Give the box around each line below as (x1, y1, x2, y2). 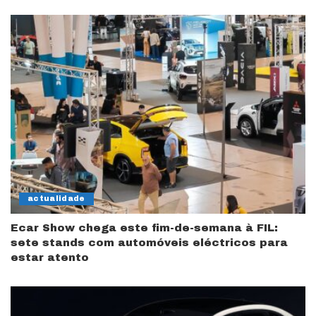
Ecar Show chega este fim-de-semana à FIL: (11, 222, 278, 234)
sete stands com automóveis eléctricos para (11, 237, 288, 249)
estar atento (11, 252, 89, 264)
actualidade (28, 195, 85, 203)
